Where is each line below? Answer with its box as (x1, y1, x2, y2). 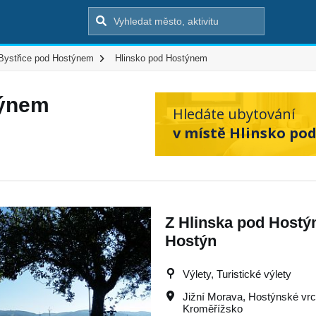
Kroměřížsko (183, 303, 243, 315)
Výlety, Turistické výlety (183, 268, 291, 280)
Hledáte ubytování (173, 104, 295, 123)
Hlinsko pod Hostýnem (115, 53, 207, 63)
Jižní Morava (183, 291, 243, 303)
